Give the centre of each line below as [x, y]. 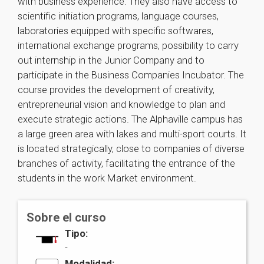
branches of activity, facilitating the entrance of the [126, 163]
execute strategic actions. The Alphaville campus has [130, 119]
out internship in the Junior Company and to [111, 60]
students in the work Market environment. [107, 178]
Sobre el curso [66, 217]
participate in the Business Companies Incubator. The [131, 75]
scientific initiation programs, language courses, [118, 16]
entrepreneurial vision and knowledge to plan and [121, 104]
